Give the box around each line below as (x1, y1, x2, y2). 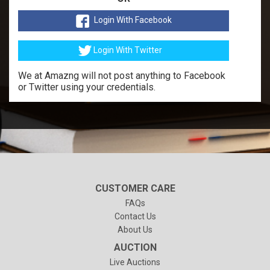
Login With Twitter (93, 45, 162, 55)
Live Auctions (110, 257, 160, 267)
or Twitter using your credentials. (18, 81, 155, 93)
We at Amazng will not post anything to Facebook (18, 69, 225, 81)
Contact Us (114, 211, 156, 221)
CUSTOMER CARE (95, 182, 175, 194)
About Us (118, 224, 152, 234)
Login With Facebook (93, 15, 172, 25)
